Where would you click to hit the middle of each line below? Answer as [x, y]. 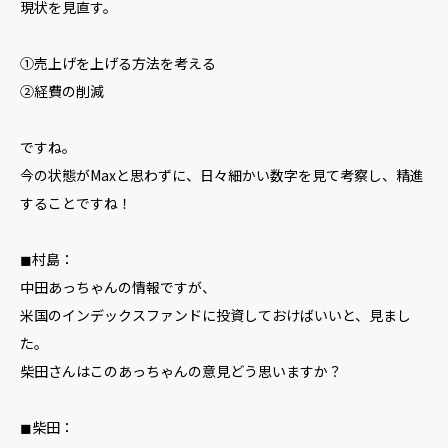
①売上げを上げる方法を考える [118, 63]
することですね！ [76, 203]
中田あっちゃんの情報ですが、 [118, 287]
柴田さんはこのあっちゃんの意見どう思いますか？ [181, 371]
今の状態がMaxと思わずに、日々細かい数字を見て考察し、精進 [222, 175]
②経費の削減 [62, 91]
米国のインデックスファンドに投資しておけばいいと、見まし [215, 315]
